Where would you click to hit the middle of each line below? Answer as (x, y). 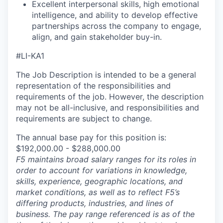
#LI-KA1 (30, 56)
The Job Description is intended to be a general (106, 75)
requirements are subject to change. (84, 119)
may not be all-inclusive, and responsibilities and (108, 108)
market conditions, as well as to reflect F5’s (98, 192)
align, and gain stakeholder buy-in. (97, 37)
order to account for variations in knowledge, (102, 170)
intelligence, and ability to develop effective (115, 15)
